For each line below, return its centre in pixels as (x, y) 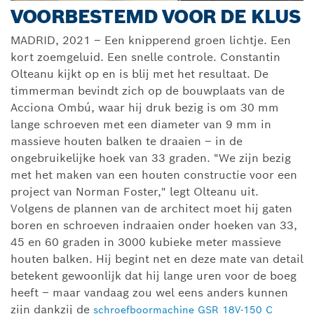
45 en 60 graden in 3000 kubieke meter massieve (146, 242)
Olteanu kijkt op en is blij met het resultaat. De (139, 74)
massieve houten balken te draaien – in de (127, 141)
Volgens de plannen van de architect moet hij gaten (151, 208)
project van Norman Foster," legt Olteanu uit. (135, 191)
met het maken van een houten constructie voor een (154, 175)
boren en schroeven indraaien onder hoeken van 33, (154, 225)
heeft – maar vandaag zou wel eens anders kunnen (149, 292)
